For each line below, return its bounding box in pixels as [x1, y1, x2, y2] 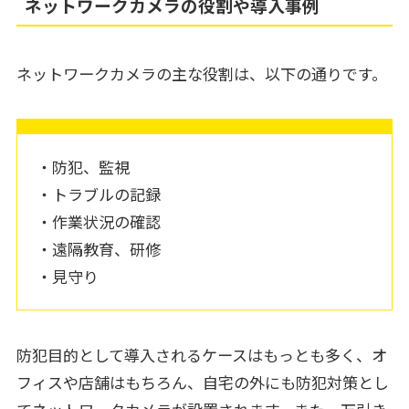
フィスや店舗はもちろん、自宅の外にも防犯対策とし [16, 370, 389, 393]
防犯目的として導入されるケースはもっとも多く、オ [16, 342, 387, 366]
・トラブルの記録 [37, 182, 162, 205]
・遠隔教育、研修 [37, 236, 162, 260]
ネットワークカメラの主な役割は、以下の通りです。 [16, 62, 387, 86]
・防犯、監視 [37, 154, 131, 178]
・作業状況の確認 [37, 209, 162, 233]
